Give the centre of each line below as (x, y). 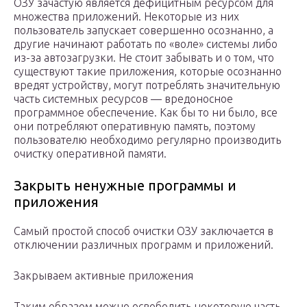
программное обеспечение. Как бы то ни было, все (146, 113)
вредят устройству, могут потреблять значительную (147, 85)
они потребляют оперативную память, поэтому (135, 126)
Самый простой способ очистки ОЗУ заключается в (144, 231)
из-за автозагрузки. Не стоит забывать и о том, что (144, 58)
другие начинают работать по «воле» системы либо (146, 44)
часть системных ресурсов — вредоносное (123, 99)
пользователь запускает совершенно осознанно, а (144, 30)
